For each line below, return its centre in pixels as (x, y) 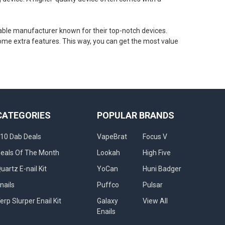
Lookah (108, 152)
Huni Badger (162, 168)
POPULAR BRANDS (135, 115)
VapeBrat (112, 136)
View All (155, 201)
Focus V (155, 136)
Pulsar (152, 185)
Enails (106, 211)
